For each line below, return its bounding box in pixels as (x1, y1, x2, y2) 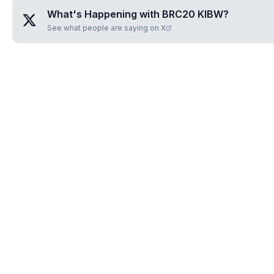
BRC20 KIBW (162, 8, 223, 20)
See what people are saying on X (47, 23, 166, 32)
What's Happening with (47, 8, 162, 20)
